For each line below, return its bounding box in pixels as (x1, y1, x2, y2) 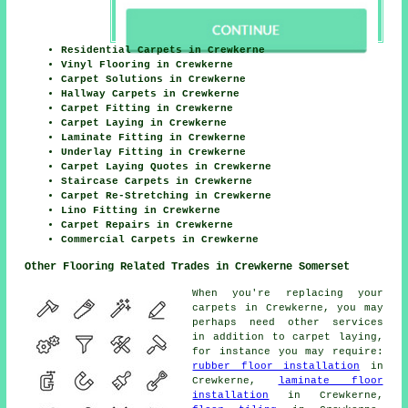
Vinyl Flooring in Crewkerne (61, 58, 234, 70)
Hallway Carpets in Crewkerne (61, 87, 240, 99)
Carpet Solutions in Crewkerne (61, 73, 247, 85)
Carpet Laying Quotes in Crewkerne (61, 160, 272, 172)
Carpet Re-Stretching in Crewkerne (61, 189, 272, 201)
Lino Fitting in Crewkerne (61, 204, 221, 216)
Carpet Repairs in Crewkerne (61, 219, 234, 230)
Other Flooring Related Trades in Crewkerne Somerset (25, 260, 351, 273)
